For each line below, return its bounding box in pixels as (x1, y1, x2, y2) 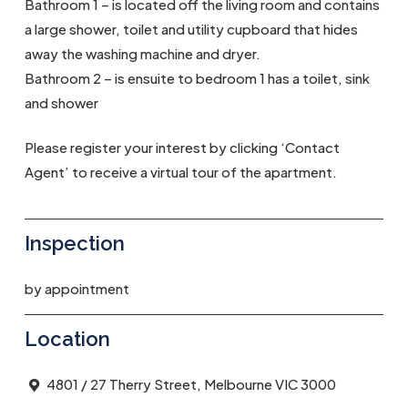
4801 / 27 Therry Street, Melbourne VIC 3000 (43, 374, 336, 393)
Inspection (24, 230, 125, 255)
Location (24, 326, 110, 351)
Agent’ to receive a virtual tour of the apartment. (24, 163, 337, 181)
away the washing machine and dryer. (24, 44, 260, 62)
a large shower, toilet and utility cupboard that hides (24, 19, 358, 37)
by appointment (24, 279, 129, 297)
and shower (24, 93, 98, 111)
